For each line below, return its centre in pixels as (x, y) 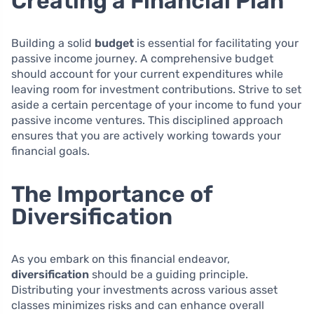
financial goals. (50, 151)
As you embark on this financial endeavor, (121, 259)
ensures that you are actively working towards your (146, 135)
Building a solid (53, 43)
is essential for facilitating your (216, 43)
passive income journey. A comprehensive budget (142, 58)
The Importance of (112, 194)
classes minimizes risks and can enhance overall (138, 305)
